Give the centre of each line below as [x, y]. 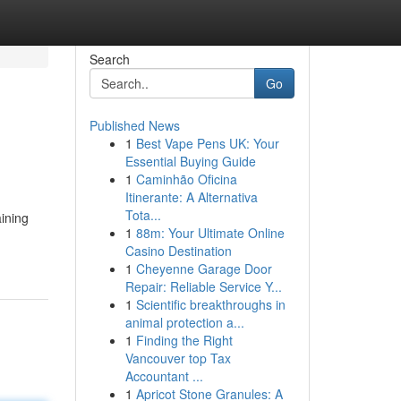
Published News [134, 125]
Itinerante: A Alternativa [191, 197]
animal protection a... [184, 322]
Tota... [143, 215]
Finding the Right [184, 340]
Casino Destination [178, 251]
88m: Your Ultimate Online [210, 233]
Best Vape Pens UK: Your [207, 143]
